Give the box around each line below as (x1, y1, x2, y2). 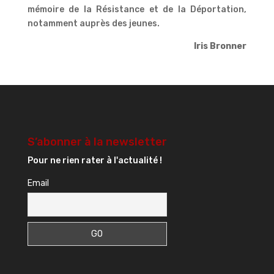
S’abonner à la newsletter (27, 135, 167, 149)
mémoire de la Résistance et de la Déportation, (27, 4, 247, 15)
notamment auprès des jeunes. (27, 18, 160, 29)
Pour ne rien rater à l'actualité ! (27, 155, 162, 166)
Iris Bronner (194, 40, 247, 51)
